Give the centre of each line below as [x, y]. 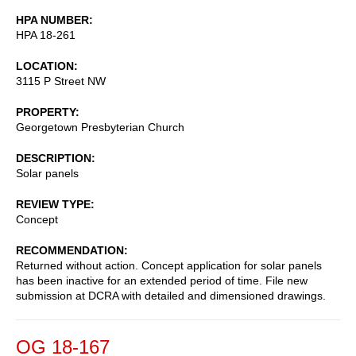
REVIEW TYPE [53, 204]
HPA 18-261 [46, 35]
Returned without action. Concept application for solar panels [169, 265]
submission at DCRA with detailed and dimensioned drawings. [171, 295]
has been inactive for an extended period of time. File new [162, 280]
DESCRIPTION [54, 158]
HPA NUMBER [52, 19]
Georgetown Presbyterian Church [100, 127]
